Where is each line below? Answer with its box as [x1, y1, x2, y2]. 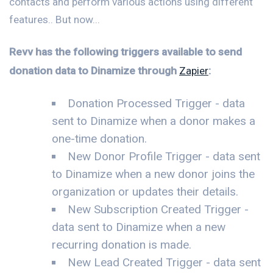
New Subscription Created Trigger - [68, 202, 249, 217]
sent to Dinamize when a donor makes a [52, 114, 255, 129]
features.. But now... [9, 13, 100, 26]
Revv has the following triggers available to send [9, 45, 242, 58]
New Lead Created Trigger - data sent [68, 255, 261, 270]
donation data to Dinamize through [9, 64, 179, 77]
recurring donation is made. [52, 238, 191, 252]
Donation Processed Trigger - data [68, 96, 245, 111]
